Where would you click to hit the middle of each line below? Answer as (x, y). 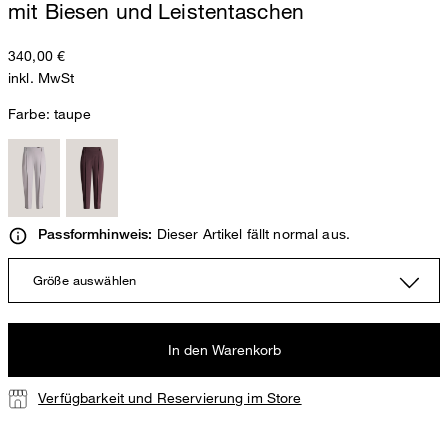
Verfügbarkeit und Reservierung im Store (170, 397)
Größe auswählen (85, 279)
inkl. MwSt (41, 78)
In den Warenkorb (224, 349)
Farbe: (31, 114)
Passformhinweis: (95, 234)
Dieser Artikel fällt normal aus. (251, 234)
